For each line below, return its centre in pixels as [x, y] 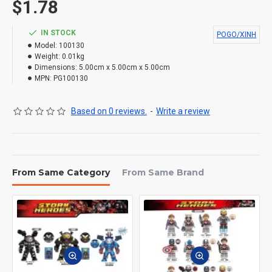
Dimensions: [56, 67]
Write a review [183, 111]
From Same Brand [163, 172]
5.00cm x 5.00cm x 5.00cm [124, 67]
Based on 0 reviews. [109, 111]
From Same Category [61, 172]
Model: [46, 46]
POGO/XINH [236, 35]
